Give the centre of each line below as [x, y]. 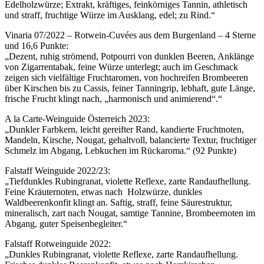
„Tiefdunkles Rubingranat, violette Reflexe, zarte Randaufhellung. [128, 181]
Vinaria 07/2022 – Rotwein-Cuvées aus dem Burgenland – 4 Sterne [130, 35]
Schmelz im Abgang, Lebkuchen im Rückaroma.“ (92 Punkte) [121, 151]
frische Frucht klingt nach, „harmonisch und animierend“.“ [113, 99]
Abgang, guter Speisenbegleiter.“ [66, 224]
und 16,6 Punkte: [37, 46]
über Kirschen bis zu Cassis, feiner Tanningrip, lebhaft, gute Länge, [130, 88]
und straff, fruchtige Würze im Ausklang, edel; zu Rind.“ [110, 15]
